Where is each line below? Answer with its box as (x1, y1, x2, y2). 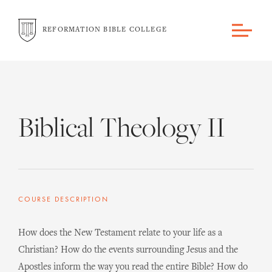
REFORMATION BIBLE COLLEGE (42, 25, 167, 33)
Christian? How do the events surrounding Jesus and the (18, 245, 238, 255)
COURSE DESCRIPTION (18, 196, 109, 203)
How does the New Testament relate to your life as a (18, 228, 222, 238)
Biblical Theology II (18, 115, 225, 144)
